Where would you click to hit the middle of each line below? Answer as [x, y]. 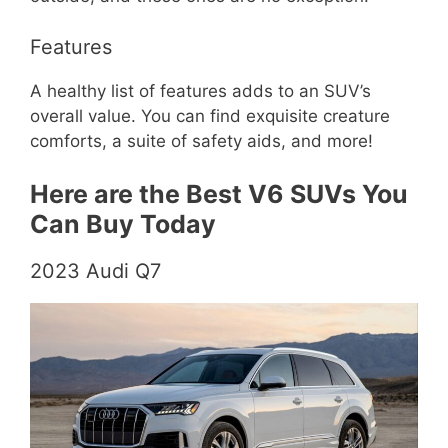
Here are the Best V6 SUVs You [219, 194]
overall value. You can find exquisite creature [210, 115]
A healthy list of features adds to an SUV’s [200, 90]
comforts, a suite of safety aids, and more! [201, 140]
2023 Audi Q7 [95, 271]
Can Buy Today [123, 224]
